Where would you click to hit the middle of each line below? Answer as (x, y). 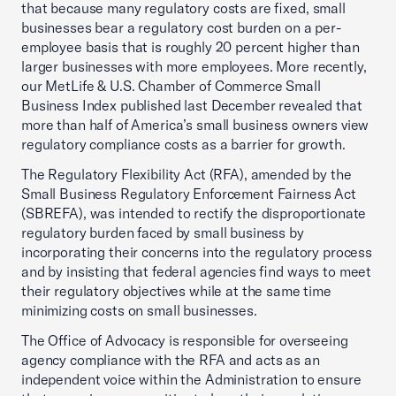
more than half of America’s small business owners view (195, 125)
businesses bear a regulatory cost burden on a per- (181, 27)
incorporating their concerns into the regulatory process (197, 252)
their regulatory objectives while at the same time (176, 291)
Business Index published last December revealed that (192, 105)
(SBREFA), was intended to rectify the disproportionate (194, 213)
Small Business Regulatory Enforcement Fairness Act (189, 194)
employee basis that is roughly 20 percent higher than (190, 47)
